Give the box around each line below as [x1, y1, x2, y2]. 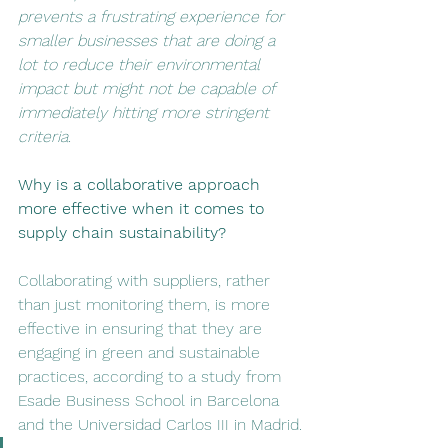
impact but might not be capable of [18, 79, 279, 98]
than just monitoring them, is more [18, 295, 275, 314]
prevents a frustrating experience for [18, 7, 289, 26]
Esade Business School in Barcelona [18, 391, 284, 410]
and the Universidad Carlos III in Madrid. [18, 415, 302, 434]
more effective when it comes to [18, 199, 269, 218]
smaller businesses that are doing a [18, 31, 280, 50]
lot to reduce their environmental [18, 55, 265, 74]
